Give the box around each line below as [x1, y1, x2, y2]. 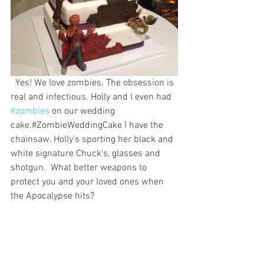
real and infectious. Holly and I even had [11, 91, 174, 103]
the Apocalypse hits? [11, 190, 94, 202]
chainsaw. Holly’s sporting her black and [11, 134, 176, 146]
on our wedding [49, 105, 117, 117]
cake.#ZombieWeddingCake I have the [11, 120, 166, 131]
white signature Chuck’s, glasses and [11, 148, 163, 160]
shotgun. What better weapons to [11, 162, 149, 174]
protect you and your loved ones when [11, 176, 166, 188]
